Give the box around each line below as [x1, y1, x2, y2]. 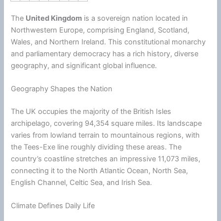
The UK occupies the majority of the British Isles [11, 107, 172, 116]
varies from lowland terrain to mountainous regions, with [11, 131, 200, 140]
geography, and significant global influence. [11, 61, 157, 70]
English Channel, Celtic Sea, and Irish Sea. [11, 178, 152, 187]
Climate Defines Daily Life [11, 201, 95, 211]
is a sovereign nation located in [82, 13, 188, 23]
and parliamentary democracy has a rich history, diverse [11, 49, 199, 58]
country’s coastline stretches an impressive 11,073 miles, [11, 154, 201, 164]
